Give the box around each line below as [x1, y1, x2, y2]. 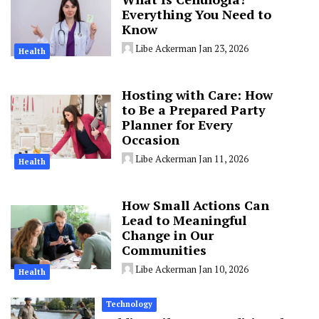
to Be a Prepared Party [122, 101, 266, 119]
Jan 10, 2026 [199, 263, 249, 276]
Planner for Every [122, 116, 234, 134]
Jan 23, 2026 [199, 42, 249, 56]
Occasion [122, 131, 180, 149]
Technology [105, 299, 152, 310]
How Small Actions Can [122, 197, 270, 214]
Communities [122, 241, 207, 259]
